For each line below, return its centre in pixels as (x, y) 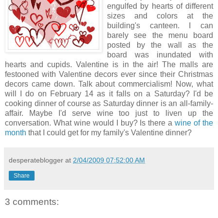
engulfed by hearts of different (160, 6)
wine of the (194, 123)
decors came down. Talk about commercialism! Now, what (109, 84)
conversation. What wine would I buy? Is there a (90, 123)
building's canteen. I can (160, 25)
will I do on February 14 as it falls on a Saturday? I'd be (109, 93)
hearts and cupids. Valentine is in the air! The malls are (109, 64)
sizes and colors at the (160, 16)
